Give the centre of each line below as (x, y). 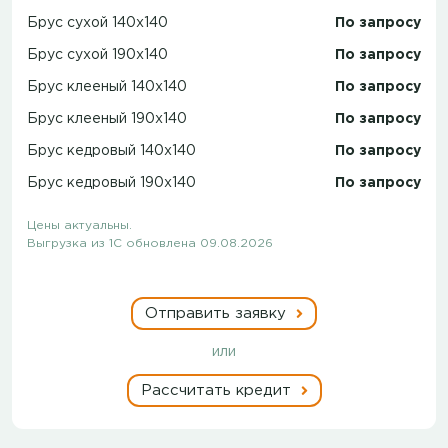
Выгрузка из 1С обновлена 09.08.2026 (150, 243)
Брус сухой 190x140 (97, 54)
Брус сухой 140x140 (97, 22)
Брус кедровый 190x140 (111, 182)
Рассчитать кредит (218, 390)
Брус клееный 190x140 (107, 118)
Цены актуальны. (79, 225)
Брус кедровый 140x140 (111, 150)
